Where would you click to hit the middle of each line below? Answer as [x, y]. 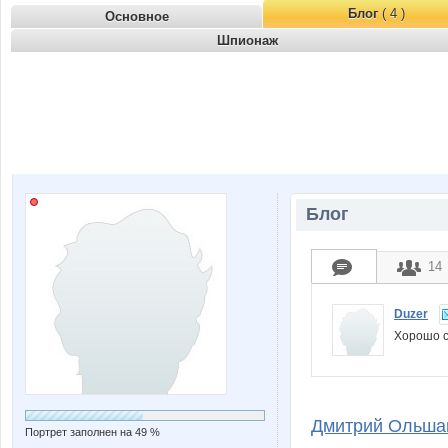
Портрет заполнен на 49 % [92, 432]
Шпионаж [247, 40]
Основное [136, 16]
